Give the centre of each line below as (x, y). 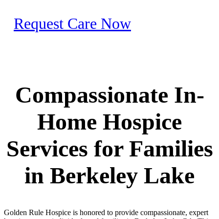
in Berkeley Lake (109, 175)
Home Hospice (109, 122)
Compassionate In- (109, 95)
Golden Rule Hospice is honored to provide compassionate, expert (106, 213)
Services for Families (109, 149)
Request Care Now (72, 23)
